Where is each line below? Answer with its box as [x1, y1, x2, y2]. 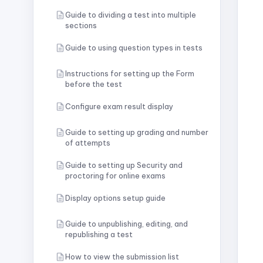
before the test [65, 79, 122, 89]
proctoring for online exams [65, 171, 166, 180]
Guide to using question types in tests [65, 43, 203, 52]
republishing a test [65, 230, 133, 239]
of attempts [65, 138, 110, 147]
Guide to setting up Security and [65, 160, 183, 170]
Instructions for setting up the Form [65, 69, 194, 78]
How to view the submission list [65, 252, 179, 261]
